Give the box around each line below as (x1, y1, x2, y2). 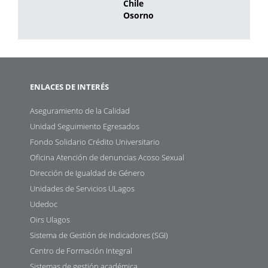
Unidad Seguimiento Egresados (30, 120, 139, 132)
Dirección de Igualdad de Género (30, 167, 145, 178)
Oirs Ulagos (30, 214, 70, 225)
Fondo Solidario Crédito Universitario (30, 136, 160, 147)
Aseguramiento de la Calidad (30, 105, 130, 116)
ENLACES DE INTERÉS (30, 81, 109, 92)
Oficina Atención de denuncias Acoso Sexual (30, 151, 184, 163)
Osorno (123, 9, 154, 21)
